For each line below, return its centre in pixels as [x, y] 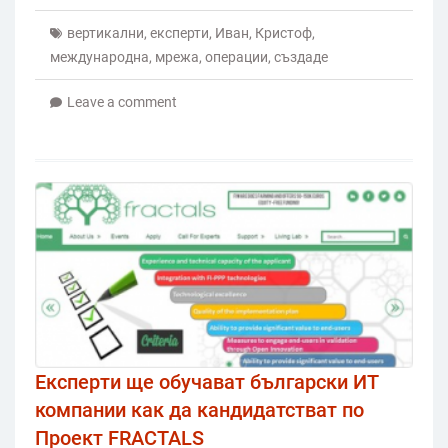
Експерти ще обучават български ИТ [207, 382]
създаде [301, 56]
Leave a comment [122, 101]
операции [236, 56]
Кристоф [283, 32]
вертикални [105, 32]
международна [99, 56]
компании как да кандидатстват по [199, 410]
